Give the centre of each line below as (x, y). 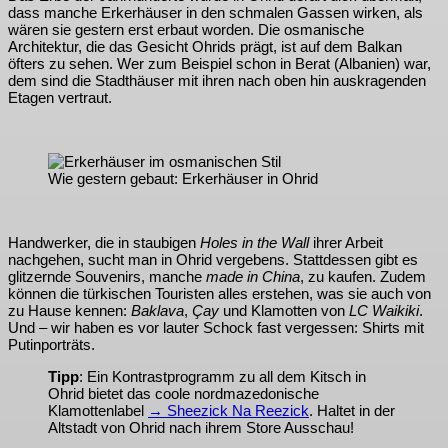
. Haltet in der (352, 411)
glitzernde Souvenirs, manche (107, 277)
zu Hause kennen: (69, 311)
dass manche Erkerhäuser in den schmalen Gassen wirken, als (215, 13)
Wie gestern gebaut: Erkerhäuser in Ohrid (183, 179)
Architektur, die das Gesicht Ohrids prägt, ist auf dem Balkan (205, 47)
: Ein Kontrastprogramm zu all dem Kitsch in (222, 377)
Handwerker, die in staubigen (104, 243)
